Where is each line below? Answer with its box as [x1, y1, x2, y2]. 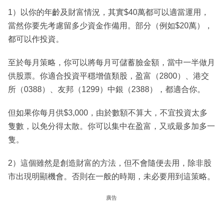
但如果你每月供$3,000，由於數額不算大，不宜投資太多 [8, 109, 208, 117]
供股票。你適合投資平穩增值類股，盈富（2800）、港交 [8, 72, 209, 81]
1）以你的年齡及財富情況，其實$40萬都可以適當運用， [8, 8, 209, 17]
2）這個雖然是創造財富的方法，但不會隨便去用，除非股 [8, 159, 212, 168]
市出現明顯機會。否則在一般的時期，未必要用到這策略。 [8, 172, 215, 181]
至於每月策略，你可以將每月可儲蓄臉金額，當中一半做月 [8, 58, 215, 67]
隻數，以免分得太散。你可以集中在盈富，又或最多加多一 [8, 122, 215, 131]
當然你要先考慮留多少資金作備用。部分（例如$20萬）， [8, 21, 213, 30]
